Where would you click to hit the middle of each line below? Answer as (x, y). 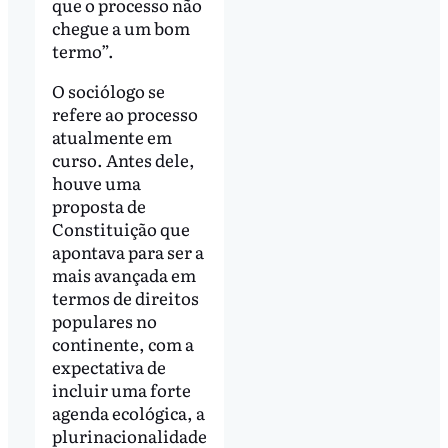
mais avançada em (123, 275)
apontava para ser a (127, 252)
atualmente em (111, 137)
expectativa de (108, 367)
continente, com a (122, 344)
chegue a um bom (120, 28)
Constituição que (120, 229)
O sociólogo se (108, 91)
